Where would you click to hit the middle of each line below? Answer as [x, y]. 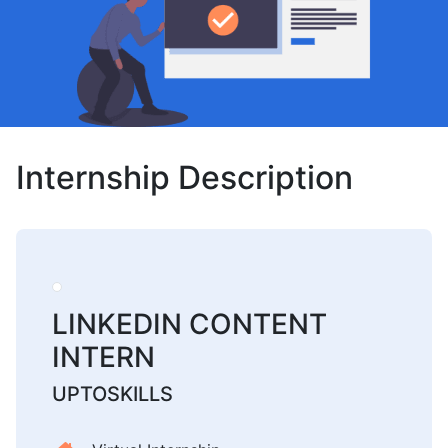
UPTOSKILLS [112, 393]
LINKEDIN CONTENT [189, 323]
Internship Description [184, 178]
